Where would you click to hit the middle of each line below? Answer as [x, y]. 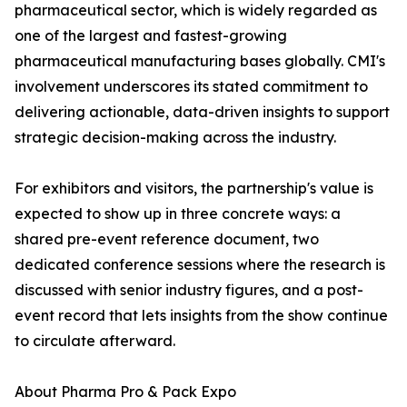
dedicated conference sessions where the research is [200, 264]
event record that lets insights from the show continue [201, 315]
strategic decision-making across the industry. [175, 137]
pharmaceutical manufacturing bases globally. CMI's [200, 61]
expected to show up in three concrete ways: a [178, 213]
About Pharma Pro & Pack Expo [125, 392]
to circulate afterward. [95, 341]
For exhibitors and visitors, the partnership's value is [194, 188]
